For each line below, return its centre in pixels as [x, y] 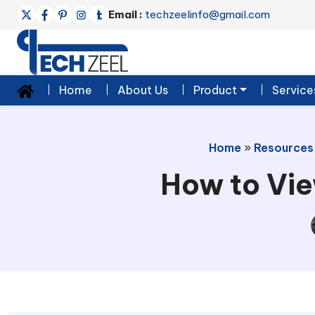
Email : [126, 14]
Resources [283, 148]
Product [215, 90]
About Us [143, 90]
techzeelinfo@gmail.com [206, 14]
